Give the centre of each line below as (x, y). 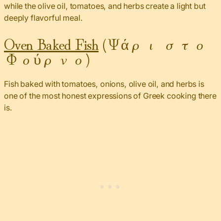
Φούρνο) (47, 58)
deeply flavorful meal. (43, 18)
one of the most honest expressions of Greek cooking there (110, 95)
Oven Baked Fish (51, 43)
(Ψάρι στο (153, 43)
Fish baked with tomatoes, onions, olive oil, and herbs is (104, 84)
